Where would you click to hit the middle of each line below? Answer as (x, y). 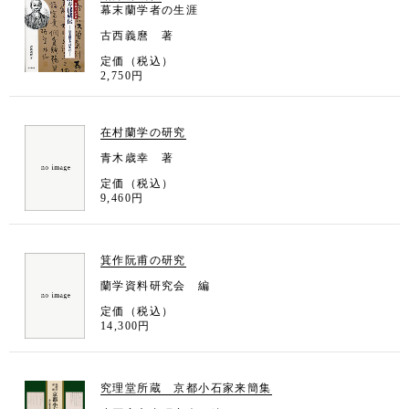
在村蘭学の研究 (143, 132)
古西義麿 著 (137, 35)
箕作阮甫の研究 (143, 260)
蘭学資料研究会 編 (156, 285)
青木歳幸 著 (137, 157)
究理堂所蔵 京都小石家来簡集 (186, 388)
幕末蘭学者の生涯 (150, 10)
